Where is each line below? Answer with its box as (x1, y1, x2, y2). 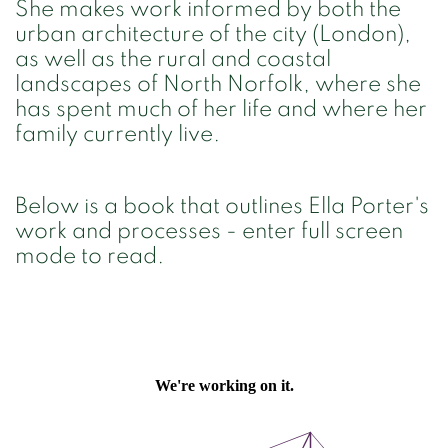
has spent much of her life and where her (15, 97, 427, 122)
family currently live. (15, 122, 220, 147)
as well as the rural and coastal (15, 47, 331, 72)
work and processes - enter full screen (15, 219, 403, 244)
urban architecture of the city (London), (15, 22, 411, 47)
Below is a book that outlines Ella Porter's (15, 194, 429, 219)
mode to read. (15, 244, 164, 269)
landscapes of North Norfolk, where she (15, 72, 421, 97)
